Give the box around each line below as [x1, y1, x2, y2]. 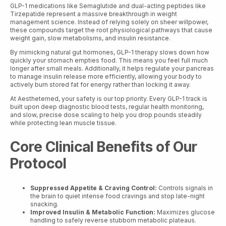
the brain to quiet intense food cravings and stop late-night [30, 192, 205, 200]
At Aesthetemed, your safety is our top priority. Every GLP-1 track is [10, 95, 207, 103]
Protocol [10, 155, 67, 173]
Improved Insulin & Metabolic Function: [30, 208, 155, 216]
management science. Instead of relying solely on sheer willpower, [10, 18, 208, 26]
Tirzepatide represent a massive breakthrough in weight [10, 10, 177, 18]
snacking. [30, 200, 59, 208]
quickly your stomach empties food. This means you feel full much [10, 56, 208, 65]
